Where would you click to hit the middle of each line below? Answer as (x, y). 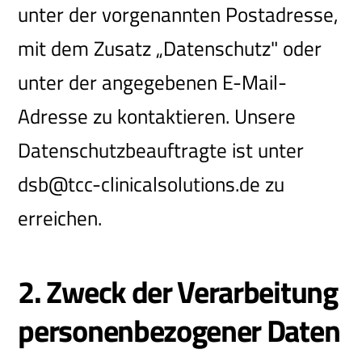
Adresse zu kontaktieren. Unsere (157, 117)
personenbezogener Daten (179, 330)
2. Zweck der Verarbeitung (178, 292)
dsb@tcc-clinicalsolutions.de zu (152, 185)
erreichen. (60, 219)
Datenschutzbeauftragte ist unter (161, 151)
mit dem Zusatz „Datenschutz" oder (170, 49)
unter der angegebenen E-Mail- (153, 83)
